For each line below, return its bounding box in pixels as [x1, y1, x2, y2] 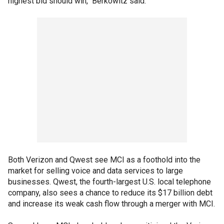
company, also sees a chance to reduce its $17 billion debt [8, 188, 212, 197]
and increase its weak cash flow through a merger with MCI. [8, 199, 215, 208]
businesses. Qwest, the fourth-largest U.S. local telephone [8, 177, 211, 186]
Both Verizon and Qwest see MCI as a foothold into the [8, 155, 200, 164]
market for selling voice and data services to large [8, 166, 183, 175]
